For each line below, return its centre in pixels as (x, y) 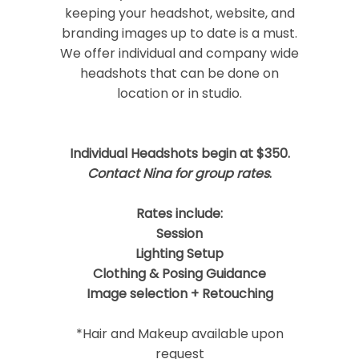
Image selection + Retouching (179, 294)
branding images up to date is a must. (179, 34)
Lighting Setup (179, 254)
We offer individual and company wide (179, 54)
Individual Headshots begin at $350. (179, 154)
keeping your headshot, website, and (179, 14)
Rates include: (179, 214)
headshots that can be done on (179, 74)
